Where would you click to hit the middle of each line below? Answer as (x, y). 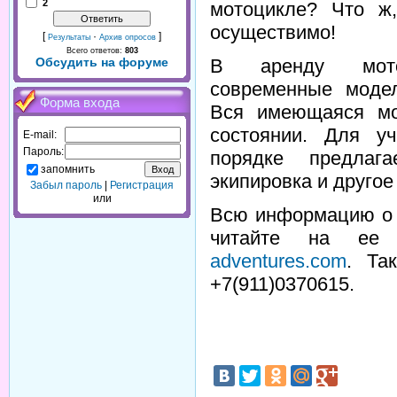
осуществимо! (276, 32)
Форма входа (80, 103)
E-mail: (40, 135)
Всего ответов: (95, 51)
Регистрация (142, 185)
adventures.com (278, 261)
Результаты (69, 37)
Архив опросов (128, 37)
